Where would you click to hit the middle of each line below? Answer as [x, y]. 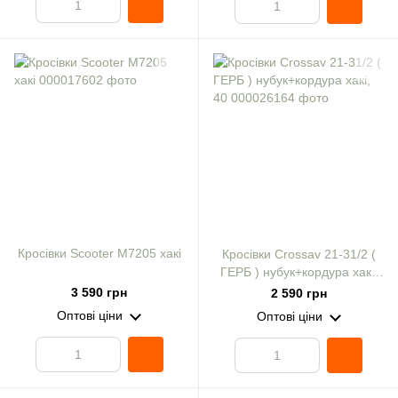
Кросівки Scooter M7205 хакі [99, 253]
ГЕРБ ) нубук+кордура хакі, [298, 272]
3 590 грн [99, 292]
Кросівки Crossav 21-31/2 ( [298, 254]
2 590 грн [298, 293]
